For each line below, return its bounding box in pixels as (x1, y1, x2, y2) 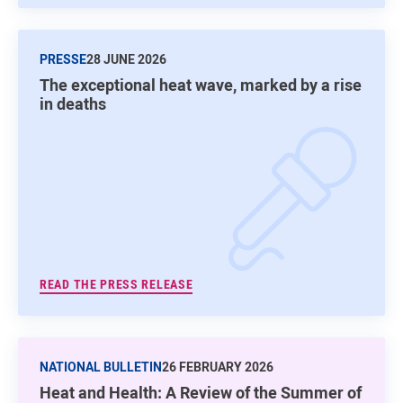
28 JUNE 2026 (86, 49, 166, 67)
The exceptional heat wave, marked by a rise (40, 73, 362, 95)
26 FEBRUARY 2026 (162, 357, 273, 375)
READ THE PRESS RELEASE (40, 276, 193, 291)
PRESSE (40, 49, 86, 67)
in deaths (40, 92, 106, 114)
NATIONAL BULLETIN (40, 357, 162, 375)
